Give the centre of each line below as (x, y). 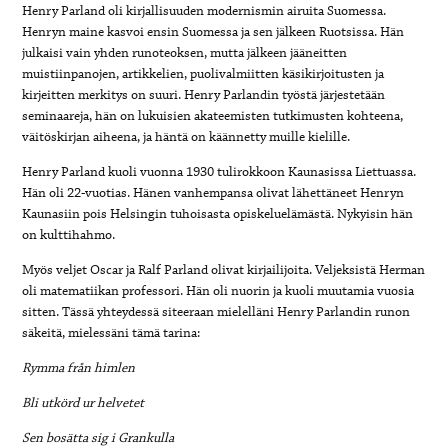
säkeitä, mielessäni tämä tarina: (111, 332)
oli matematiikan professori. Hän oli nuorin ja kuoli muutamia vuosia (218, 290)
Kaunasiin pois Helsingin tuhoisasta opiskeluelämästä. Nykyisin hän (218, 213)
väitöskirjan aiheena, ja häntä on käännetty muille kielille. (186, 136)
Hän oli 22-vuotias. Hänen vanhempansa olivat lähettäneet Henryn (213, 192)
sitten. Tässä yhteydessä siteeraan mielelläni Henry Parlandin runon (216, 311)
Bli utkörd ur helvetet (83, 402)
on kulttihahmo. (69, 234)
